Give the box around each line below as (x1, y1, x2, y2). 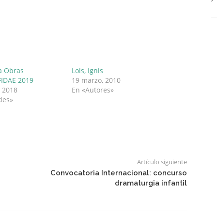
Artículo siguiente (137, 157, 187, 166)
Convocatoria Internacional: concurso (50, 168, 187, 177)
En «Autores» (72, 85, 114, 94)
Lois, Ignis (72, 65, 104, 75)
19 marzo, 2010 (72, 75, 121, 85)
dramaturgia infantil (114, 178, 187, 187)
